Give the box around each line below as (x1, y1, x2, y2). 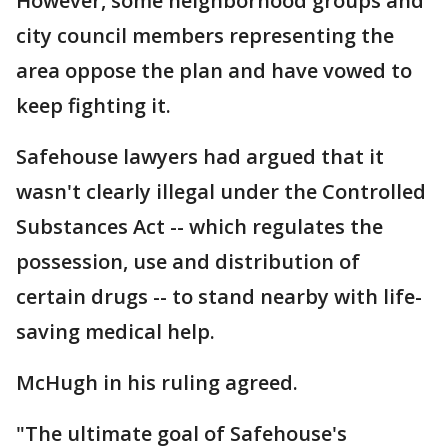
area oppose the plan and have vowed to (16, 56, 412, 84)
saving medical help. (16, 317, 215, 345)
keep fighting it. (16, 91, 171, 119)
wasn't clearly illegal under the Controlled (16, 177, 426, 205)
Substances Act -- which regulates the (16, 212, 383, 240)
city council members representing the (16, 21, 394, 49)
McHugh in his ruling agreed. (16, 368, 298, 396)
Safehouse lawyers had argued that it (16, 142, 384, 170)
